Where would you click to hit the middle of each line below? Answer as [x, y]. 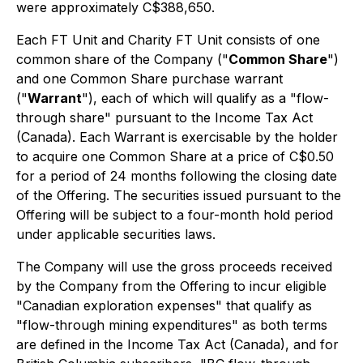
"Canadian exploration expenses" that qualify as [164, 305]
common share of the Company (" [122, 59]
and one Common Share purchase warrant [149, 79]
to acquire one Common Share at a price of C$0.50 [175, 156]
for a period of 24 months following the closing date [177, 176]
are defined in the [72, 344]
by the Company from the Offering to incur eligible [171, 286]
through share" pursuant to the [115, 117]
